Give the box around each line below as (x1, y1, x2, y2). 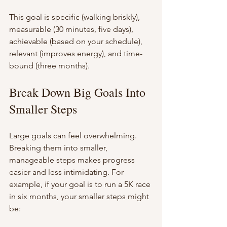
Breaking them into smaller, (9, 143, 109, 153)
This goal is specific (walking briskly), (9, 12, 142, 22)
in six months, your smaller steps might (9, 192, 151, 202)
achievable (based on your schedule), (9, 36, 144, 47)
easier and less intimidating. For (9, 167, 126, 177)
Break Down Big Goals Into (9, 84, 148, 101)
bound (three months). (9, 61, 90, 71)
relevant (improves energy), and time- (9, 49, 142, 59)
